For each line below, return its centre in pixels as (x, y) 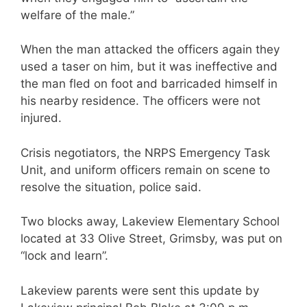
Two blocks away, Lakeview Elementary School (150, 221)
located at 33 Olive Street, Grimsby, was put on (151, 238)
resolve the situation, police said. (111, 187)
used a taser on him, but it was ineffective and (149, 66)
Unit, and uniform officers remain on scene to (145, 170)
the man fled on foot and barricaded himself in (149, 84)
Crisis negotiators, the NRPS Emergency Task (145, 152)
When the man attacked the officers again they (150, 49)
